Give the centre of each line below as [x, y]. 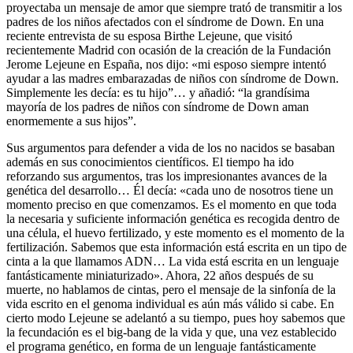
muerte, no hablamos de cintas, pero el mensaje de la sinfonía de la [171, 289]
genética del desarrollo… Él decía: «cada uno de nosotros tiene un [170, 190]
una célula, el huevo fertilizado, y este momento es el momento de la [175, 232]
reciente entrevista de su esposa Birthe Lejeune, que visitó [149, 35]
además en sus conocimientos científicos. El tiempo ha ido [150, 162]
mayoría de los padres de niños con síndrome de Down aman [158, 106]
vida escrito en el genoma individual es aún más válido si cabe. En [170, 303]
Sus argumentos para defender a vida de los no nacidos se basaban [171, 147]
